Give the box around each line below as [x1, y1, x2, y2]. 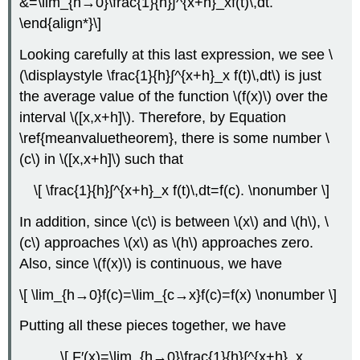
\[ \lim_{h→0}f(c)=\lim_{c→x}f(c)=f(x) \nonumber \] [19, 286, 337, 303]
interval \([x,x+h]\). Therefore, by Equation [19, 109, 287, 126]
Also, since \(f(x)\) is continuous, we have [19, 255, 283, 272]
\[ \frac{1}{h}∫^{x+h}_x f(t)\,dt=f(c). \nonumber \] [34, 182, 329, 198]
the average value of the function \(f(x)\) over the [19, 88, 329, 105]
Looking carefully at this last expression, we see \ [19, 47, 333, 63]
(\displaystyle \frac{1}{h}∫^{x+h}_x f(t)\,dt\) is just [19, 67, 322, 84]
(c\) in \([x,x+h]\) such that [19, 151, 184, 168]
